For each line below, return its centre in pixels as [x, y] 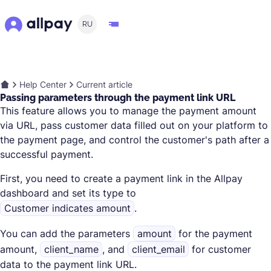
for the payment [214, 233]
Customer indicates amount [67, 208]
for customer [220, 249]
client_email [158, 249]
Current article [104, 84]
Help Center [43, 84]
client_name [71, 249]
